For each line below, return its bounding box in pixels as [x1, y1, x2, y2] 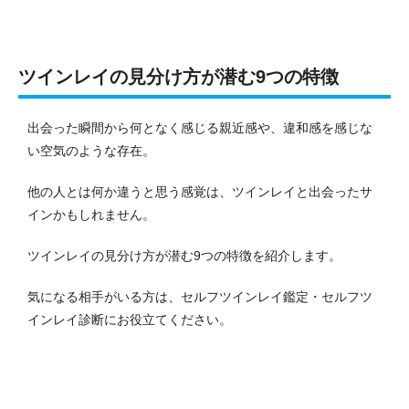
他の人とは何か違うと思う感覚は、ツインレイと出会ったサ [27, 184, 372, 199]
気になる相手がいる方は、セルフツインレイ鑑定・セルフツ [27, 288, 372, 304]
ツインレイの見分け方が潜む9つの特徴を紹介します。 [27, 247, 341, 263]
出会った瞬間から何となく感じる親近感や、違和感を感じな [27, 120, 372, 135]
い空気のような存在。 [27, 142, 155, 158]
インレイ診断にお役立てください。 [27, 311, 232, 327]
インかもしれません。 [27, 206, 155, 222]
